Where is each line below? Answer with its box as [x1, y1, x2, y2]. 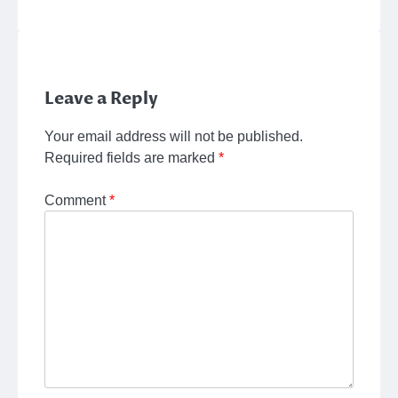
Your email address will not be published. [44, 128, 303, 145]
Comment [44, 192, 109, 209]
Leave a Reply [44, 87, 158, 111]
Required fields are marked [44, 149, 219, 166]
